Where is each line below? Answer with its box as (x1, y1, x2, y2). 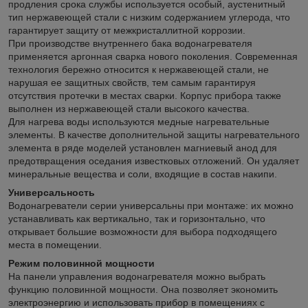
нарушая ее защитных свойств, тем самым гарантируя (8, 76, 256, 88)
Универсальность (8, 186, 95, 198)
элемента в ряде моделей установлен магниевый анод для (8, 142, 277, 153)
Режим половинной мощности (8, 257, 155, 269)
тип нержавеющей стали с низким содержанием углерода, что (8, 11, 290, 23)
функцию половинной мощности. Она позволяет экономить (8, 283, 278, 295)
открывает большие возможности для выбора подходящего (8, 225, 277, 237)
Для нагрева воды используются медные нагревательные (8, 115, 269, 127)
